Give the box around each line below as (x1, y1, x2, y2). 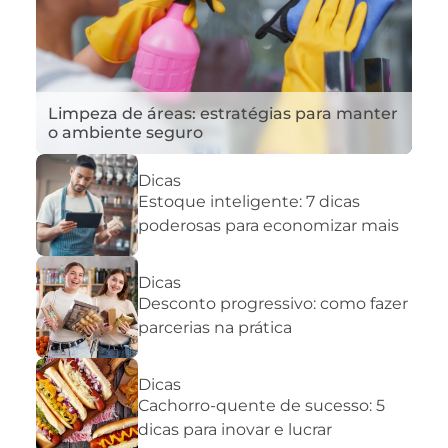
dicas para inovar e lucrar (138, 420, 332, 440)
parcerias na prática (138, 318, 292, 338)
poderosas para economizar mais (138, 216, 399, 236)
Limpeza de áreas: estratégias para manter (48, 103, 398, 123)
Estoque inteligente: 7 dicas (138, 192, 360, 212)
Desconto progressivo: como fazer (138, 294, 408, 314)
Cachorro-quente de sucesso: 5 (138, 396, 385, 416)
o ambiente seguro (48, 122, 203, 142)
